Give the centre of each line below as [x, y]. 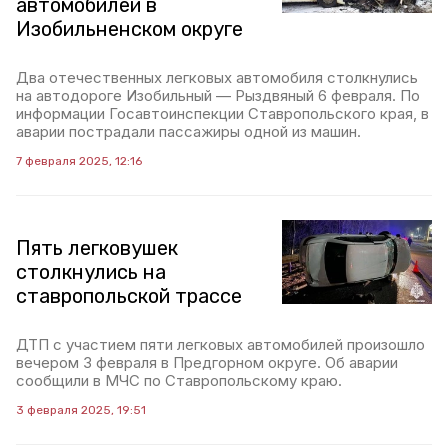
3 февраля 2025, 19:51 [81, 410]
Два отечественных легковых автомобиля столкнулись [217, 77]
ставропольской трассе [129, 296]
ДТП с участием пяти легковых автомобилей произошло [220, 344]
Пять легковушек [97, 248]
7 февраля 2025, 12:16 [79, 161]
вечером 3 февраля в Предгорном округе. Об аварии [207, 362]
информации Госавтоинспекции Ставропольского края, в [222, 113]
